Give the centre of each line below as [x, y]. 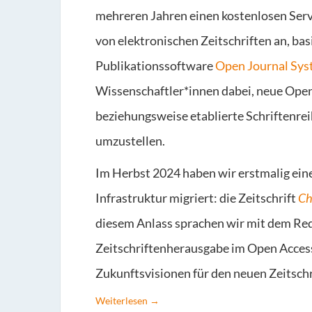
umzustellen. [130, 141]
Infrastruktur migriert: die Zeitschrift [197, 198]
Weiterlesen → [127, 301]
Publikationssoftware [155, 66]
